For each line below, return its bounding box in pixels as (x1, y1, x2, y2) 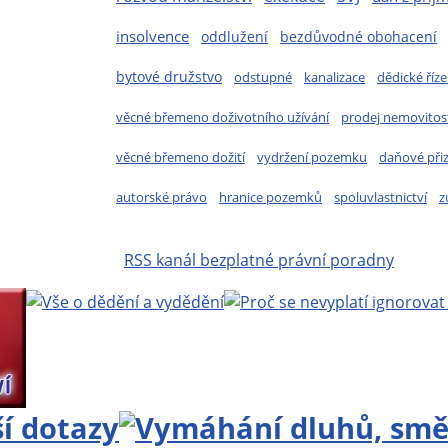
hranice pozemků (219, 188, 322, 207)
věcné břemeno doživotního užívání (116, 108, 329, 127)
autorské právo (116, 188, 207, 207)
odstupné (234, 68, 292, 87)
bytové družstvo (116, 67, 222, 87)
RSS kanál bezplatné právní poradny (124, 249, 394, 272)
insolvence (116, 26, 189, 47)
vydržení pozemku (257, 148, 367, 167)
